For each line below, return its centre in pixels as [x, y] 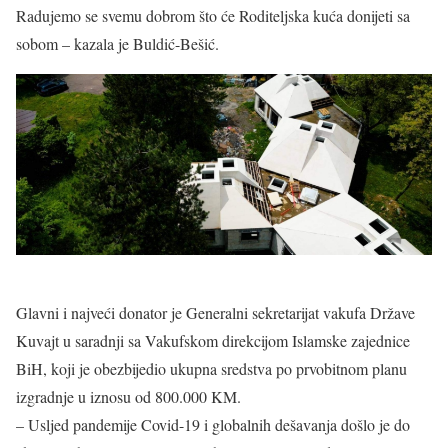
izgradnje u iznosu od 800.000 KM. [128, 397]
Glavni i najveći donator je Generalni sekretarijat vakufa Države [215, 313]
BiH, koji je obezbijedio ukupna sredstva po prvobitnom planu [211, 369]
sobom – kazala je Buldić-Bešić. [117, 43]
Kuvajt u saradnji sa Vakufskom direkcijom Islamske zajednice [213, 341]
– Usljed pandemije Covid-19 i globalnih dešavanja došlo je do [213, 425]
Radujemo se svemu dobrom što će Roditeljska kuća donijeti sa [213, 15]
